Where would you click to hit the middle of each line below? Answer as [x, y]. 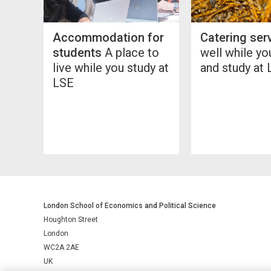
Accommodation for [108, 37]
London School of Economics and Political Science [130, 205]
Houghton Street [71, 219]
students [77, 52]
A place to [130, 52]
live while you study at [111, 67]
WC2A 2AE [61, 247]
